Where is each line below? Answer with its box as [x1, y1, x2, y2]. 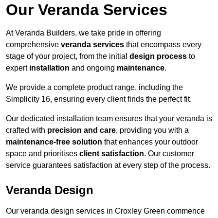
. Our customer [144, 149, 194, 158]
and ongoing [70, 64, 117, 73]
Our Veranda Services [6, 1, 167, 19]
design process [129, 52, 187, 61]
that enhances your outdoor [102, 138, 198, 146]
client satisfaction [79, 149, 144, 158]
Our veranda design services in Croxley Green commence [6, 207, 205, 216]
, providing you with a [116, 126, 189, 135]
